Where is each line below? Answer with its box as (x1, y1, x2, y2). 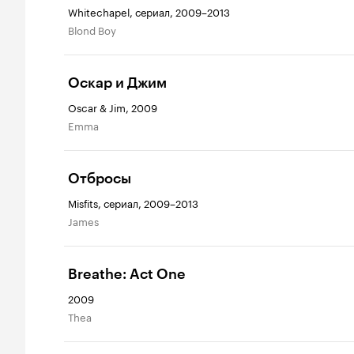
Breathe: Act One (68, 265, 186, 284)
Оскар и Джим (68, 74, 167, 92)
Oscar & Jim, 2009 (68, 99, 157, 115)
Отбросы (68, 170, 131, 188)
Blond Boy (74, 21, 116, 38)
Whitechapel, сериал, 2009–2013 (68, 3, 230, 20)
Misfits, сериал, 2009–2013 (68, 194, 198, 211)
